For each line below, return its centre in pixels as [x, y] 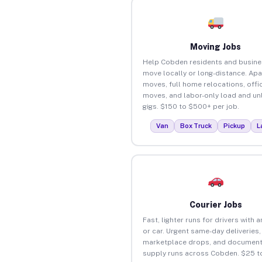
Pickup [235, 125]
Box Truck [196, 125]
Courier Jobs [216, 204]
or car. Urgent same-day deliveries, [201, 231]
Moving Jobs [216, 46]
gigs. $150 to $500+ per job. [191, 106]
